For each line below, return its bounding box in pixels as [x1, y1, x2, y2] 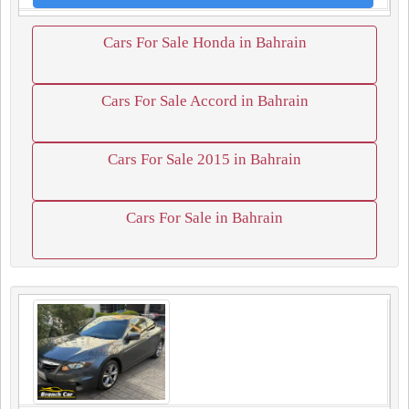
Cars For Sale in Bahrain [126, 209, 283, 226]
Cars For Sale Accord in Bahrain [100, 92, 309, 110]
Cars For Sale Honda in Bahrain [102, 34, 307, 51]
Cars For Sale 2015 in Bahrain [108, 151, 301, 168]
